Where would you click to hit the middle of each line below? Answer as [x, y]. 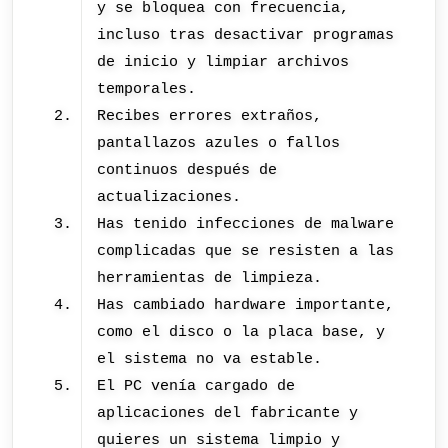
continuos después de [187, 170]
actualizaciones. [169, 197]
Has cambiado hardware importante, [246, 305]
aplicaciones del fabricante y [228, 413]
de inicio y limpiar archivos [223, 62]
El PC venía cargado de [196, 386]
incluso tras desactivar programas [246, 35]
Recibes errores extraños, [210, 116]
